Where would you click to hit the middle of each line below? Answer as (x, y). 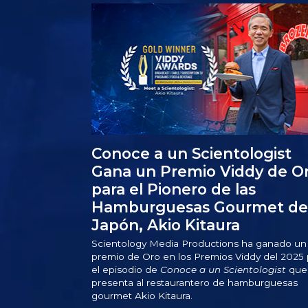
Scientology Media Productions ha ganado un (199, 244)
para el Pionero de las (173, 189)
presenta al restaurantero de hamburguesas (194, 283)
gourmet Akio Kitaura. (142, 296)
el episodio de (125, 270)
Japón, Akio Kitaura (165, 225)
